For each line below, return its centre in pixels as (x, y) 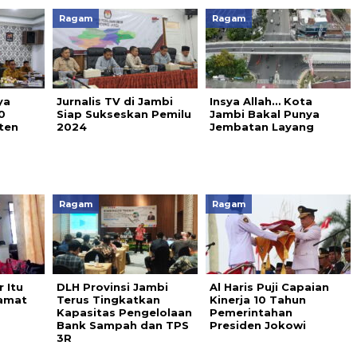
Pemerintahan (251, 313)
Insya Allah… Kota (261, 102)
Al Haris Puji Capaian (269, 287)
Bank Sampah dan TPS (122, 326)
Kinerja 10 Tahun (257, 300)
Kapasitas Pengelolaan (124, 313)
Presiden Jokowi (257, 326)
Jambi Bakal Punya (264, 114)
